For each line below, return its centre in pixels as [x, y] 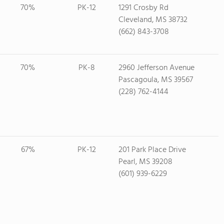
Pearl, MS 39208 [145, 162]
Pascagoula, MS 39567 [155, 80]
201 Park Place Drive [152, 150]
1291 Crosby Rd [143, 8]
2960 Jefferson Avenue [156, 68]
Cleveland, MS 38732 [153, 20]
